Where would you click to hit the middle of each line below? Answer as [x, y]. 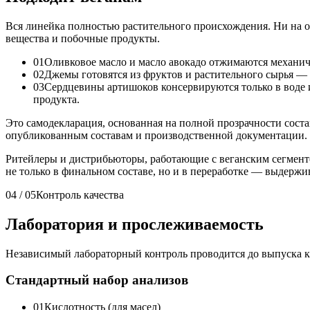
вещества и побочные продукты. [83, 38]
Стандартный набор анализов [97, 280]
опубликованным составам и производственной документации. [156, 135]
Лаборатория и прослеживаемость [135, 224]
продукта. [56, 99]
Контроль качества [80, 194]
